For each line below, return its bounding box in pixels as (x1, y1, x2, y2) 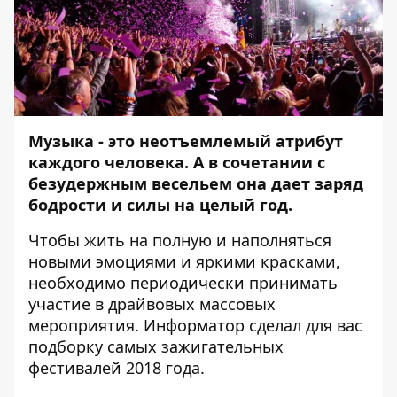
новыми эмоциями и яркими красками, (28, 251, 340, 272)
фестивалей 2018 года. (28, 357, 205, 378)
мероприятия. (28, 315, 144, 336)
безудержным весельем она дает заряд (28, 173, 363, 194)
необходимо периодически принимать (28, 272, 338, 293)
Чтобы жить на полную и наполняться (28, 230, 331, 251)
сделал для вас (245, 315, 362, 336)
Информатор (144, 315, 245, 336)
